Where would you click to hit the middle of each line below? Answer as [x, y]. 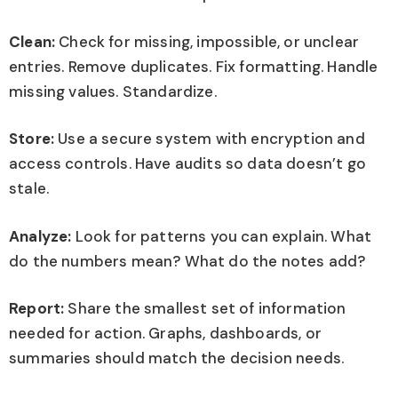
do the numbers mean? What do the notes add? [187, 261]
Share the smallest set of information [205, 309]
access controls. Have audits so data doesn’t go [187, 164]
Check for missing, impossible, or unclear [207, 41]
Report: [37, 309]
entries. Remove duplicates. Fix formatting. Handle [194, 66]
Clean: [32, 41]
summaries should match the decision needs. [177, 358]
